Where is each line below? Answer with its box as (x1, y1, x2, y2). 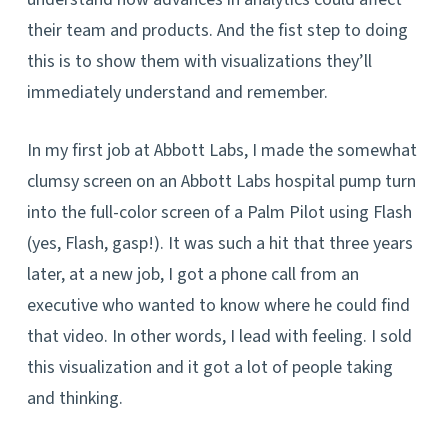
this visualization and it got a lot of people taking (26, 355, 393, 380)
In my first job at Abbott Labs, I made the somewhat (26, 138, 417, 163)
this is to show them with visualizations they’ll (26, 49, 372, 74)
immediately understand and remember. (26, 80, 328, 105)
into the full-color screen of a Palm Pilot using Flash (26, 200, 412, 225)
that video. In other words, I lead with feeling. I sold (26, 324, 412, 349)
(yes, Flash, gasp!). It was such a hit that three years (26, 231, 413, 256)
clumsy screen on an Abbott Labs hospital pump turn (26, 169, 416, 194)
